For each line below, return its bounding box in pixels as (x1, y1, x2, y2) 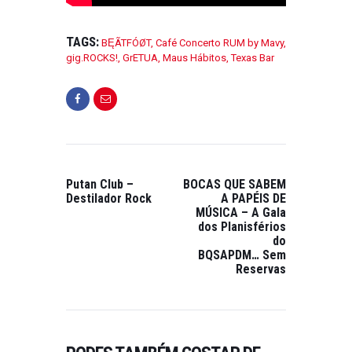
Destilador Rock (66, 191, 152, 207)
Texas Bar (231, 52, 274, 64)
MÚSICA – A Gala (196, 205, 286, 221)
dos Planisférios (198, 219, 286, 235)
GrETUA (123, 52, 158, 64)
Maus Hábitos (163, 52, 226, 64)
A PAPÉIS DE (221, 191, 286, 207)
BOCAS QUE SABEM (183, 177, 286, 192)
